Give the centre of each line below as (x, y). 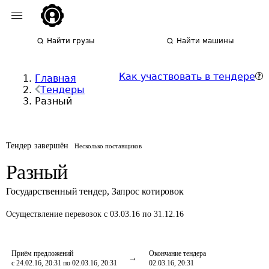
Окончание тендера (177, 253)
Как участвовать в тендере (187, 77)
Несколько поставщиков (108, 146)
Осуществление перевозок (55, 214)
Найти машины (205, 41)
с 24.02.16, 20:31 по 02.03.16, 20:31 (64, 263)
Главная (56, 78)
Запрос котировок (148, 191)
